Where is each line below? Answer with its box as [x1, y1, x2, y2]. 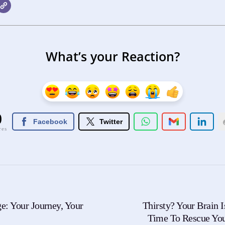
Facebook [33, 118, 67, 126]
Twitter [99, 118, 123, 126]
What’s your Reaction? [45, 48, 180, 65]
